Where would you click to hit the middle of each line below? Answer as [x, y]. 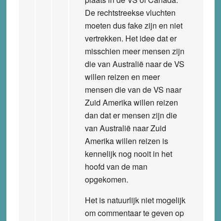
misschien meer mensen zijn [134, 51]
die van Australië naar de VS [134, 64]
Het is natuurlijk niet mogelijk [135, 200]
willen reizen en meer [122, 76]
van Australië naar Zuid [125, 128]
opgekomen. [106, 179]
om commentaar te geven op [134, 213]
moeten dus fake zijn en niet [133, 25]
